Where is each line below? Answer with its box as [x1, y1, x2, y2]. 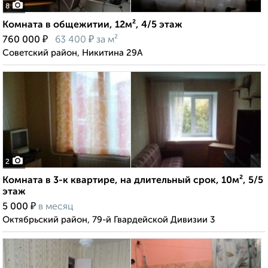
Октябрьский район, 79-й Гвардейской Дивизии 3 [2, 215, 215, 225]
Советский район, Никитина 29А [2, 48, 143, 58]
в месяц [38, 202, 74, 212]
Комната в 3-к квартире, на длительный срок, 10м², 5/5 [2, 176, 263, 186]
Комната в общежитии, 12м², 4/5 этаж [2, 20, 182, 31]
